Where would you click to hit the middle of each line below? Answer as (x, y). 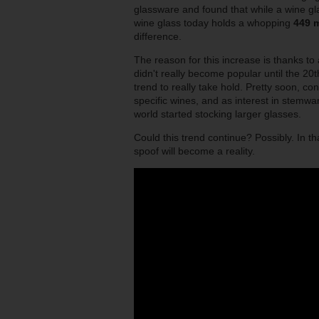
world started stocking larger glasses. (218, 114)
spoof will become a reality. (196, 151)
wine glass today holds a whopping (214, 23)
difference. (159, 37)
